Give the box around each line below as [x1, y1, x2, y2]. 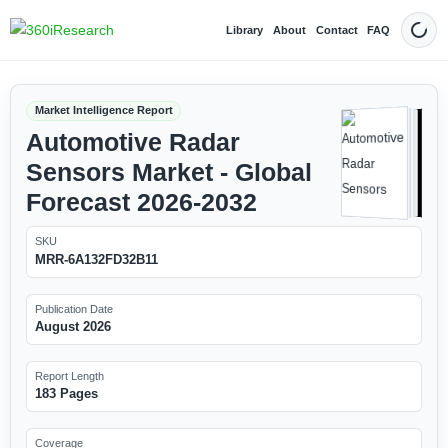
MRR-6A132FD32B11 [34, 251, 158, 267]
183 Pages [34, 386, 98, 402]
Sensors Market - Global [25, 158, 312, 186]
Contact [315, 23, 358, 36]
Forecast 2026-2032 [25, 188, 257, 216]
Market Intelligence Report [34, 104, 173, 117]
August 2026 [34, 318, 111, 334]
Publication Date [34, 302, 113, 315]
